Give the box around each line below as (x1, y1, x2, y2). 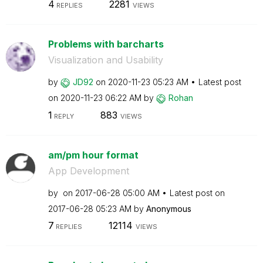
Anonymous (146, 203, 191, 214)
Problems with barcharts (48, 38, 164, 50)
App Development (48, 164, 129, 177)
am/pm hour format (48, 149, 139, 161)
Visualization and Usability (48, 54, 163, 66)
